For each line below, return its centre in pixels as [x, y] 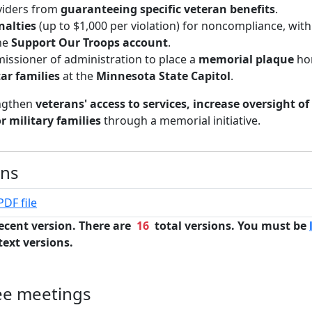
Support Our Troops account [89, 42]
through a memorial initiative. [181, 120]
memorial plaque [246, 59]
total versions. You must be [229, 226]
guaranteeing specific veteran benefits [168, 9]
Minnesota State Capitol [163, 76]
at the [78, 76]
